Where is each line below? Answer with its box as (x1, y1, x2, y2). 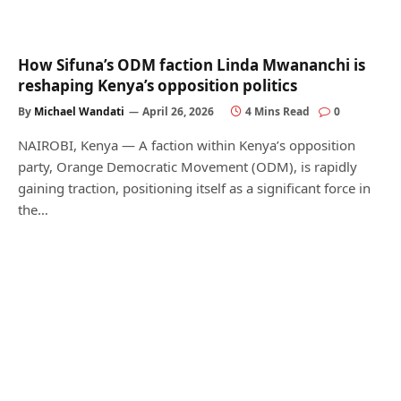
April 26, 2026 (142, 103, 214, 119)
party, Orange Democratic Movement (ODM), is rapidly (18, 157, 357, 175)
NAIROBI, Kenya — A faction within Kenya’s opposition (18, 135, 355, 154)
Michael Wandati (34, 103, 124, 119)
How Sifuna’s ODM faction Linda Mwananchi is (18, 54, 365, 75)
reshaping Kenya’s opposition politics (18, 74, 297, 96)
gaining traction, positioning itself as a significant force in (18, 178, 371, 197)
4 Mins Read (245, 103, 310, 119)
